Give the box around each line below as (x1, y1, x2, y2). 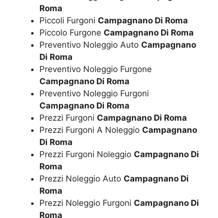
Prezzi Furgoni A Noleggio (39, 125, 142, 135)
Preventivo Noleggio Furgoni (39, 89, 149, 99)
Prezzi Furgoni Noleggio (39, 149, 134, 160)
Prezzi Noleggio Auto (39, 174, 124, 184)
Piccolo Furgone (39, 28, 104, 38)
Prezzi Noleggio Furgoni (39, 198, 134, 208)
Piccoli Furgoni (39, 16, 98, 26)
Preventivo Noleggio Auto (39, 40, 141, 50)
